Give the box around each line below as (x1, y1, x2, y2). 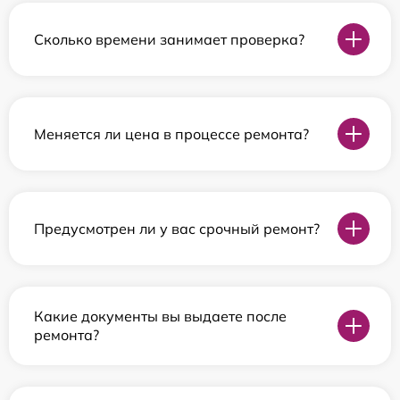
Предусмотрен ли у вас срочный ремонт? (34, 219, 320, 237)
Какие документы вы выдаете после (34, 307, 287, 326)
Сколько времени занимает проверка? (34, 29, 304, 48)
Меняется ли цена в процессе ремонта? (34, 124, 309, 143)
